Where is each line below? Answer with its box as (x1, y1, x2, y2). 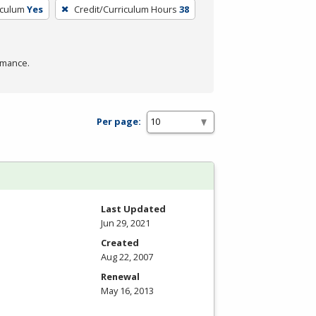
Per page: (97, 115, 141, 128)
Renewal (101, 269, 140, 283)
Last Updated (101, 202, 166, 215)
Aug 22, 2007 (101, 250, 153, 263)
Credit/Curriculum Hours (73, 2, 177, 16)
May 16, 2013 (101, 284, 154, 297)
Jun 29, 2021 (101, 216, 150, 229)
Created (101, 236, 139, 249)
